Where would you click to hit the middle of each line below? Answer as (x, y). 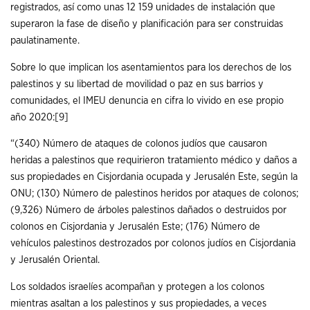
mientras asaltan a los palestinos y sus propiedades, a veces (138, 303)
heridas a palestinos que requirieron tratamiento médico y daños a (154, 161)
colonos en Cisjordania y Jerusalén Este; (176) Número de (135, 227)
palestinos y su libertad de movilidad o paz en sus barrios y (137, 84)
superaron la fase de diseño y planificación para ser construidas (147, 24)
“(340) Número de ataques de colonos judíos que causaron (139, 144)
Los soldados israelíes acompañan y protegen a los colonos (137, 286)
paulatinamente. (45, 40)
